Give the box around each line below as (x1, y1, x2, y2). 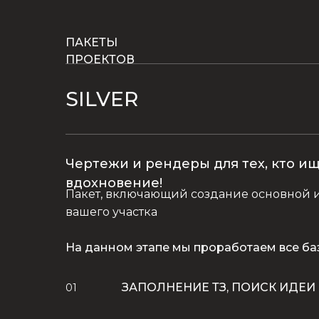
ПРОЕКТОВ (66, 53, 135, 66)
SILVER (66, 87, 138, 111)
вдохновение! (66, 175, 162, 191)
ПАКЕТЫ (66, 36, 117, 49)
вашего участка (66, 205, 157, 219)
